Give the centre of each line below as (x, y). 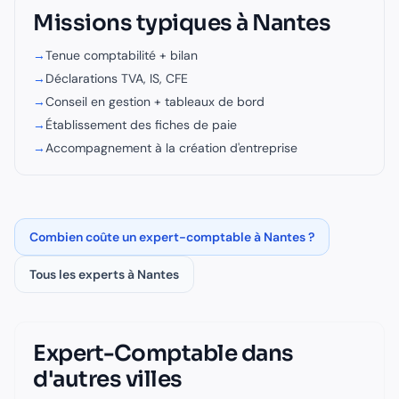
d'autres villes (108, 379)
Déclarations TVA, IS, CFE (117, 78)
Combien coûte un (84, 237)
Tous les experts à (83, 274)
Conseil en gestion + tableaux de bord (155, 102)
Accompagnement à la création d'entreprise (171, 148)
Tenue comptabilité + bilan (122, 55)
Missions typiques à (143, 23)
